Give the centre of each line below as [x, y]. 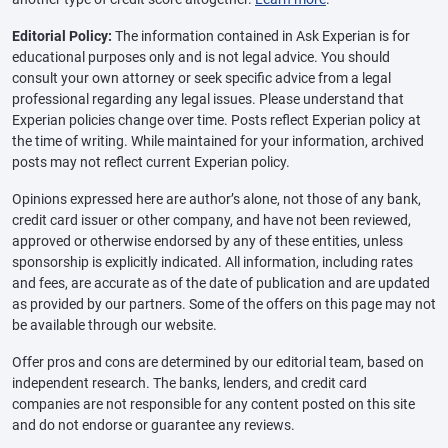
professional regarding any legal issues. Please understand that [208, 98]
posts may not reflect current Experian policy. [151, 161]
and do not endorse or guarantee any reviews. [153, 424]
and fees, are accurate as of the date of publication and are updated [221, 282]
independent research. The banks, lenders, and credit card [189, 382]
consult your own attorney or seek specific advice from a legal [201, 77]
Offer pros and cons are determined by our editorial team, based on [218, 361]
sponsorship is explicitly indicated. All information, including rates [212, 261]
